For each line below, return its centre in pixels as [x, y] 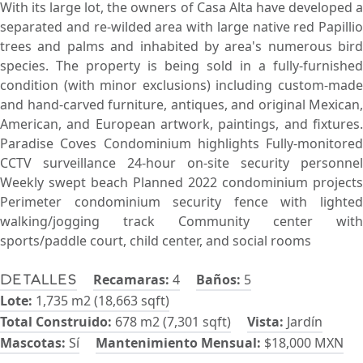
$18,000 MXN [302, 343]
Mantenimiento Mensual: [178, 343]
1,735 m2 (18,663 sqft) [101, 301]
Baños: [218, 280]
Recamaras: [131, 280]
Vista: [265, 322]
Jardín [303, 322]
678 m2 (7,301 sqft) [171, 322]
